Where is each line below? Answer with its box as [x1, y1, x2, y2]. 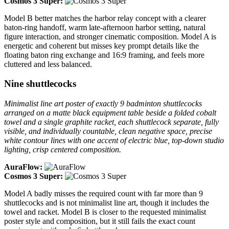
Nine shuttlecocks [4, 78, 76, 89]
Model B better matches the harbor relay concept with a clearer [4, 13, 206, 22]
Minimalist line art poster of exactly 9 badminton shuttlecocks [4, 99, 202, 108]
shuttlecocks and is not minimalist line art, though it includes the [4, 198, 209, 208]
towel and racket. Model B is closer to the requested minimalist [4, 208, 206, 217]
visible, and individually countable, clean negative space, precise [4, 127, 212, 136]
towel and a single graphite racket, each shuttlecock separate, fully [4, 118, 219, 127]
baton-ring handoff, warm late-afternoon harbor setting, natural [4, 22, 205, 32]
